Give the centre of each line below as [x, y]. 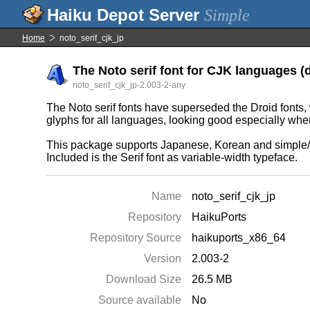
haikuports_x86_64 [239, 238]
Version [163, 258]
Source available [140, 300]
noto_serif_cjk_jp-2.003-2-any [129, 85]
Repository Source [136, 238]
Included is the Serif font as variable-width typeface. [172, 157]
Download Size [144, 279]
